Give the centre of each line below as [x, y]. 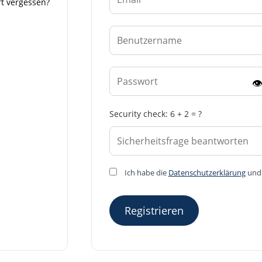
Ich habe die [145, 173]
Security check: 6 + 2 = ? [155, 114]
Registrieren [154, 211]
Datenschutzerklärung [207, 173]
